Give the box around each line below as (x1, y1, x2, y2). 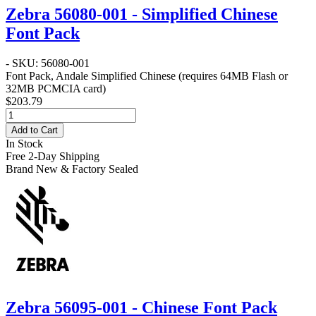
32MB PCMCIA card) (6, 82, 106, 95)
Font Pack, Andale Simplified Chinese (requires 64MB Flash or (6, 69, 288, 82)
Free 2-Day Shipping (6, 150, 99, 162)
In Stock (6, 137, 43, 150)
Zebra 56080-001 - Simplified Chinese (6, 4, 278, 23)
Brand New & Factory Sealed (6, 162, 138, 175)
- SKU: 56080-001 (6, 56, 90, 69)
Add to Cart (11, 124, 58, 135)
